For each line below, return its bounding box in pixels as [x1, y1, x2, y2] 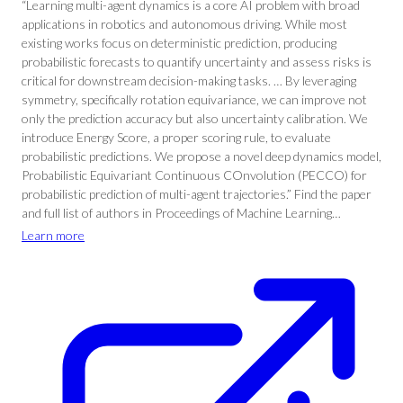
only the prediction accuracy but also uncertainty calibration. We [22, 111, 368, 126]
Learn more [22, 228, 85, 243]
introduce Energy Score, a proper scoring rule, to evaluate [22, 130, 331, 145]
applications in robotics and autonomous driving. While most [22, 16, 347, 31]
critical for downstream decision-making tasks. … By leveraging [22, 73, 356, 88]
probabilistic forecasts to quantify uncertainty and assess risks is [22, 54, 372, 69]
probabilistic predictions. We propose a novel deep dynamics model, [22, 148, 381, 164]
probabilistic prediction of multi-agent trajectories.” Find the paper [22, 186, 372, 201]
